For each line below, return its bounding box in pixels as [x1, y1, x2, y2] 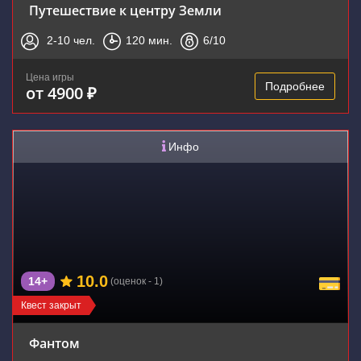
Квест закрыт [21, 300, 81, 311]
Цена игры [26, 72, 74, 83]
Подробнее [265, 80, 325, 93]
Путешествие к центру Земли [29, 2, 222, 19]
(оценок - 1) [110, 275, 163, 287]
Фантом [29, 334, 80, 352]
